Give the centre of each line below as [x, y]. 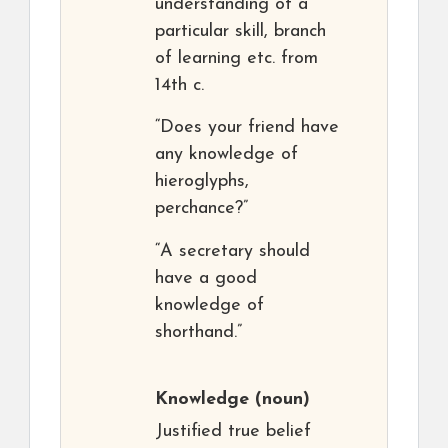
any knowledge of [226, 155]
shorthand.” [198, 333]
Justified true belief [233, 432]
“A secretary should [232, 252]
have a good [206, 279]
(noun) [279, 400]
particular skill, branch [240, 32]
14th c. [179, 86]
